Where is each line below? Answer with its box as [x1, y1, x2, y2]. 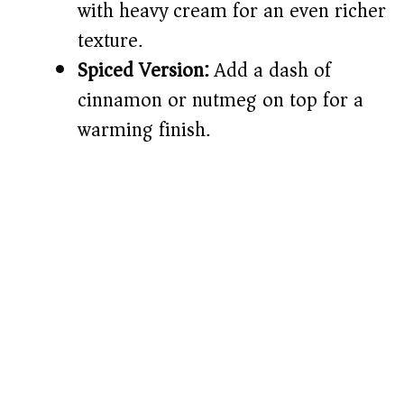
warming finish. [78, 113, 210, 148]
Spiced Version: [78, 53, 209, 88]
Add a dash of [209, 53, 331, 88]
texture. [78, 23, 142, 59]
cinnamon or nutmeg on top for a [78, 83, 363, 118]
